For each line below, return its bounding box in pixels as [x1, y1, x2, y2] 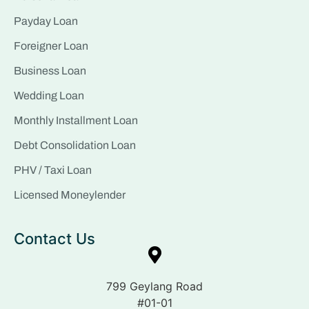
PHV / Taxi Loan [14, 163, 92, 176]
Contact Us [14, 229, 95, 248]
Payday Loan [14, 14, 78, 27]
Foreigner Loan [14, 39, 88, 52]
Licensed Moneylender [14, 188, 126, 201]
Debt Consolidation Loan [14, 139, 136, 151]
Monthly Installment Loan [14, 114, 138, 126]
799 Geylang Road [106, 279, 203, 293]
